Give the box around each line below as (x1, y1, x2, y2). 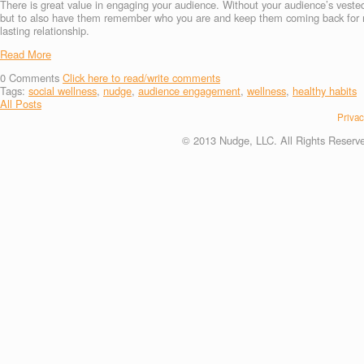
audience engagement (138, 82, 240, 98)
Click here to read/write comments (63, 69, 220, 85)
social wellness (28, 82, 97, 98)
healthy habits (292, 82, 357, 98)
